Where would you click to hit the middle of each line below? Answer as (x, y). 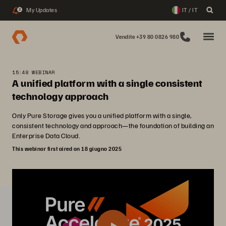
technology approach (61, 96)
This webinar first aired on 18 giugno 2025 (67, 149)
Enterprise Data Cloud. (46, 135)
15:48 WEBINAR (34, 72)
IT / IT (190, 10)
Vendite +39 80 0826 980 (147, 37)
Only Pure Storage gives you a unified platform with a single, (102, 115)
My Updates (42, 10)
